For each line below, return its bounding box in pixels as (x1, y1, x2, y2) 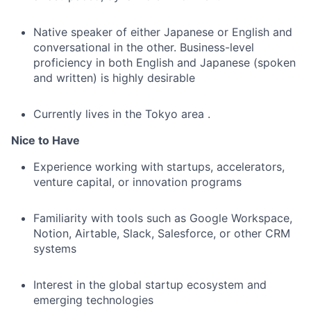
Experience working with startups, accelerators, (33, 160, 285, 174)
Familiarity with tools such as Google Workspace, (33, 211, 292, 225)
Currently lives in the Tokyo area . (33, 107, 210, 121)
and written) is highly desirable (33, 71, 195, 85)
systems (33, 242, 76, 255)
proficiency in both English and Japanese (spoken (33, 56, 296, 69)
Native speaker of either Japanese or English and (33, 25, 292, 39)
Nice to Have (11, 133, 80, 147)
